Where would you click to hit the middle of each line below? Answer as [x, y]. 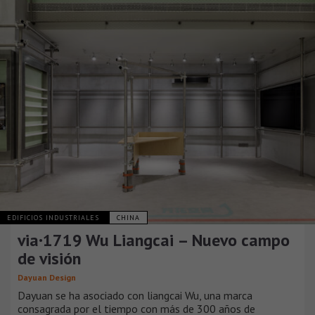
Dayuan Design [47, 278]
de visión [49, 259]
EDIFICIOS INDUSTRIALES [54, 218]
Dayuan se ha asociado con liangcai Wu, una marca [135, 296]
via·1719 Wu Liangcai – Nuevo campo [154, 240]
